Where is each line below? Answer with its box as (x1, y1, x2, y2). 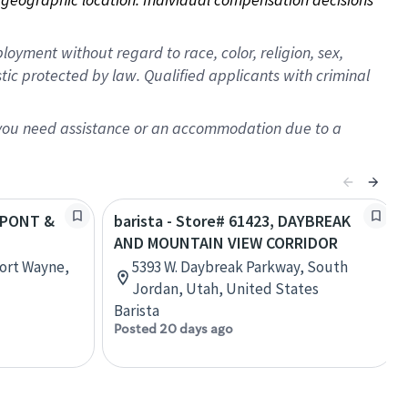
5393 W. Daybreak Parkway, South (132, 257, 348, 277)
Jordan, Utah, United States (132, 279, 319, 299)
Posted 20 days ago (114, 321, 233, 337)
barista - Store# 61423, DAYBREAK (114, 210, 351, 231)
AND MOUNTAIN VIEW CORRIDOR (114, 232, 338, 253)
